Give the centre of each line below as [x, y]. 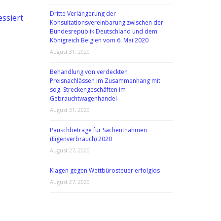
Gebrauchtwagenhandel [83, 98]
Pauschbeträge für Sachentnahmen [98, 130]
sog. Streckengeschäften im [88, 90]
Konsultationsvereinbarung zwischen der [107, 22]
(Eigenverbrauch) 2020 [81, 139]
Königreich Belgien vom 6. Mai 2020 [99, 40]
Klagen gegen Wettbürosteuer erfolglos [105, 170]
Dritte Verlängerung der [83, 14]
